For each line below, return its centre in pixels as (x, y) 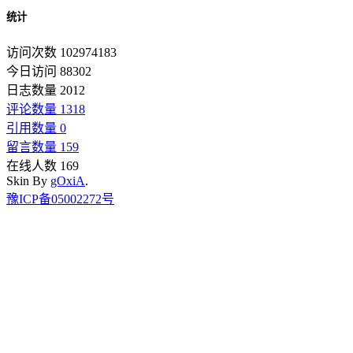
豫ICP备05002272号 (60, 199)
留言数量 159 (43, 147)
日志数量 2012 (46, 90)
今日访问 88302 (49, 71)
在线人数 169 (43, 165)
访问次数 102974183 (61, 52)
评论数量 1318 (46, 109)
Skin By (28, 180)
